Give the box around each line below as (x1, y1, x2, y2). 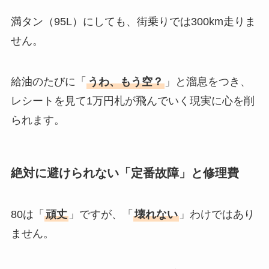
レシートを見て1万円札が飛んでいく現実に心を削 (10, 94, 255, 107)
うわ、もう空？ (87, 75, 163, 88)
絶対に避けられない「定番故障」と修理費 (10, 166, 239, 180)
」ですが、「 (68, 208, 133, 221)
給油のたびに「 (10, 75, 86, 88)
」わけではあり (178, 208, 255, 221)
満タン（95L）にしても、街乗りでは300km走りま (10, 15, 256, 28)
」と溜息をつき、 (164, 75, 251, 88)
